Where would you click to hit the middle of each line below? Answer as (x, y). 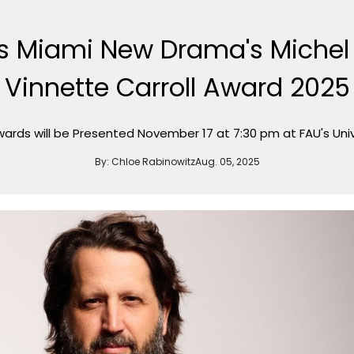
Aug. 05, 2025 (227, 161)
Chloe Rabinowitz (153, 161)
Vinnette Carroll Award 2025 (177, 88)
